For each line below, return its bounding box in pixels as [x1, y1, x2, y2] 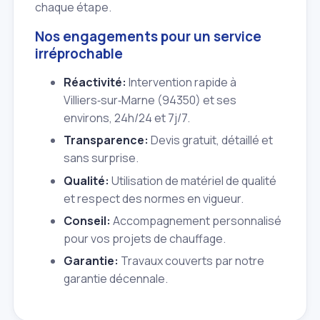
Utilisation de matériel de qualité [109, 172, 276, 189]
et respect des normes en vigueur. [64, 190, 244, 206]
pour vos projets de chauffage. [64, 230, 226, 246]
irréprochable [35, 44, 123, 63]
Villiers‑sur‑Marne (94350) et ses [64, 91, 236, 108]
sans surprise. [64, 150, 139, 166]
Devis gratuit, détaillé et [149, 132, 273, 149]
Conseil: [64, 212, 111, 229]
